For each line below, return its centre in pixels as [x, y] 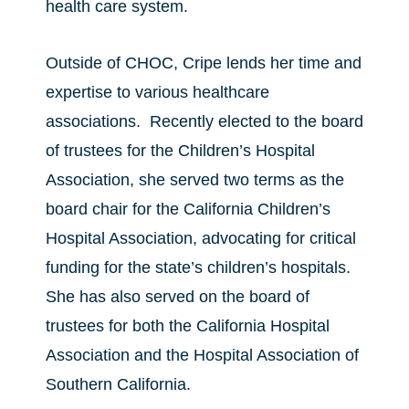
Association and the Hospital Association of [202, 355]
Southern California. [118, 384]
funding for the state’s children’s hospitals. [200, 267]
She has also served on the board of [178, 297]
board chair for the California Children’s [188, 209]
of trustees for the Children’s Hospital [180, 151]
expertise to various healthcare [157, 92]
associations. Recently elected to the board [204, 121]
